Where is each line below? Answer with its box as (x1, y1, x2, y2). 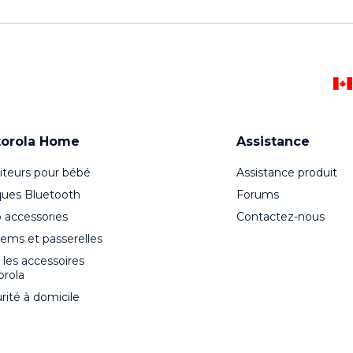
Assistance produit (236, 165, 337, 180)
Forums (236, 188, 279, 203)
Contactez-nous (236, 210, 325, 225)
